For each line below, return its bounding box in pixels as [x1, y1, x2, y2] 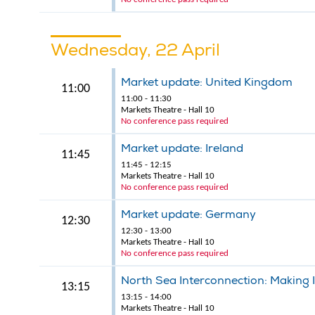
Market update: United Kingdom [120, 75, 292, 89]
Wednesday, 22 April [51, 39, 220, 60]
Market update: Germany [120, 207, 256, 221]
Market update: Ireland [120, 141, 243, 155]
